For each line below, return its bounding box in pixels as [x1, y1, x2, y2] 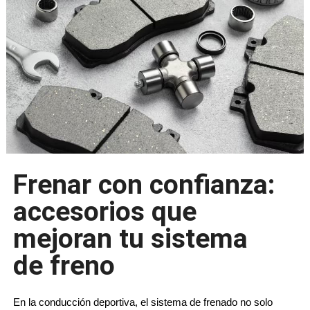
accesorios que [13, 195, 197, 228]
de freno [13, 249, 115, 282]
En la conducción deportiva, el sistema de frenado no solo [13, 296, 273, 308]
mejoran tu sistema [13, 222, 248, 255]
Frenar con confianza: [13, 168, 275, 201]
